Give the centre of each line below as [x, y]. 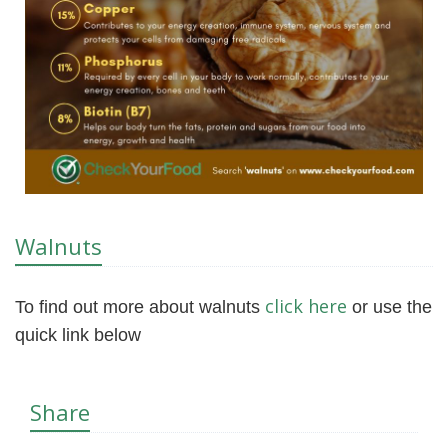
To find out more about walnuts [140, 307]
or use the [392, 307]
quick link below [78, 335]
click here [306, 306]
